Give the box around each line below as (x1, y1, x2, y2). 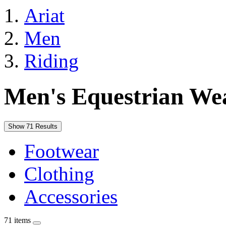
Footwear (24, 140, 99, 162)
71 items (4, 215, 33, 224)
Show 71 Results (8, 122, 58, 130)
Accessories (24, 185, 118, 207)
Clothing (24, 162, 94, 185)
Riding (24, 50, 79, 72)
